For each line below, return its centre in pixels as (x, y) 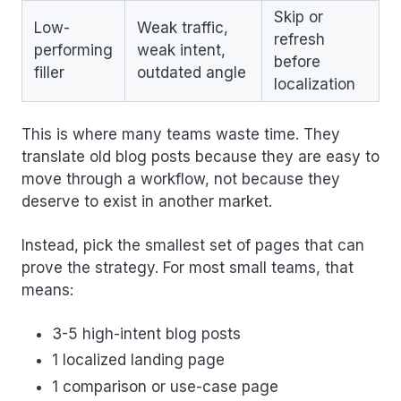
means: (47, 290)
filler (49, 73)
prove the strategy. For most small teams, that (188, 268)
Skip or (299, 17)
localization (315, 85)
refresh (299, 40)
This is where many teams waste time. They (181, 135)
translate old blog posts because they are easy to (200, 157)
